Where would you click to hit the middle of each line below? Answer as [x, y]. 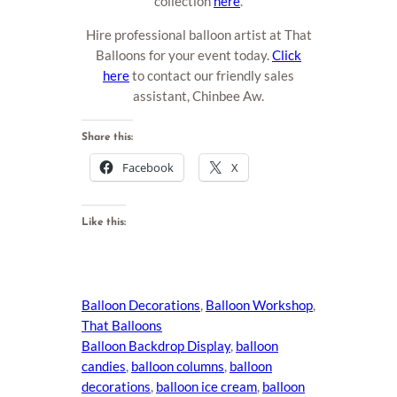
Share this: [107, 137]
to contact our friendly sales [212, 75]
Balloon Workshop [259, 304]
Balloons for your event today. [184, 54]
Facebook [148, 167]
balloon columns [178, 366]
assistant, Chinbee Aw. [198, 95]
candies [104, 366]
